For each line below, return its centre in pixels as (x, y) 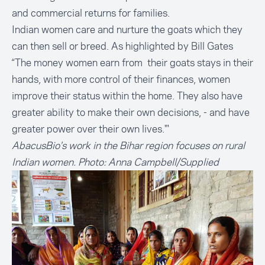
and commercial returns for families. (92, 13)
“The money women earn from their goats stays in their (132, 63)
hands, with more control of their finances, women (121, 79)
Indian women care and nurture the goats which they (127, 30)
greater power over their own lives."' (91, 129)
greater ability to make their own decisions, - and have (131, 112)
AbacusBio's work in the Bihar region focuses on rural (128, 146)
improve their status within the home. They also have (127, 96)
